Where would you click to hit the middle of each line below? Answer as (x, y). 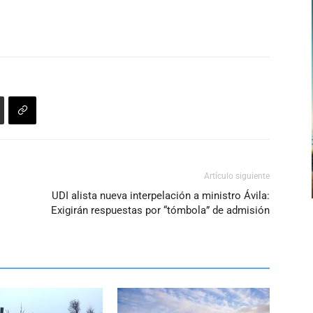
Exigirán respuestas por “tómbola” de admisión (160, 210)
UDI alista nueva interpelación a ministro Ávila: (161, 196)
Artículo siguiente (237, 176)
